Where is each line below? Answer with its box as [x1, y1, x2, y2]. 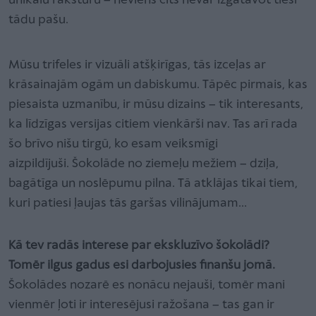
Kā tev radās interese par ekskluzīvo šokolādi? [8, 238, 269, 253]
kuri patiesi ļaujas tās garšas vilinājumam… [8, 196, 247, 210]
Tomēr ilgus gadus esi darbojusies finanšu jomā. [8, 258, 275, 272]
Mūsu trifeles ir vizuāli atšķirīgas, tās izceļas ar [8, 58, 266, 72]
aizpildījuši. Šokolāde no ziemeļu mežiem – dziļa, [8, 157, 279, 171]
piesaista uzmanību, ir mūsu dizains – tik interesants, [8, 97, 303, 111]
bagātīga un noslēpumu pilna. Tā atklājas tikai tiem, [8, 176, 298, 190]
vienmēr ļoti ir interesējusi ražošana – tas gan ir [8, 298, 274, 312]
